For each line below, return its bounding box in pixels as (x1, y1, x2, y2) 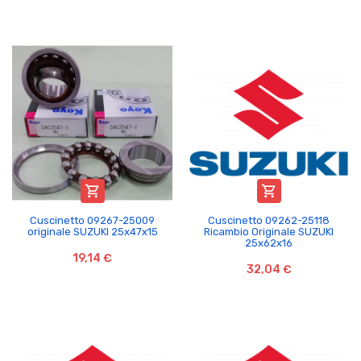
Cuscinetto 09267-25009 (30, 214, 155, 226)
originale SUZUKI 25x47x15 (27, 225, 158, 238)
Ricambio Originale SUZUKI (204, 225, 334, 238)
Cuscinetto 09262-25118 (208, 214, 330, 226)
